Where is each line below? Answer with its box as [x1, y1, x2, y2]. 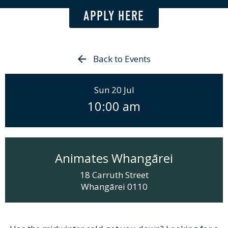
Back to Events [93, 52, 151, 65]
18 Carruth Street [79, 168, 149, 181]
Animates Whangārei [55, 150, 173, 166]
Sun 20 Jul [94, 83, 134, 96]
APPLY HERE [83, 7, 145, 24]
